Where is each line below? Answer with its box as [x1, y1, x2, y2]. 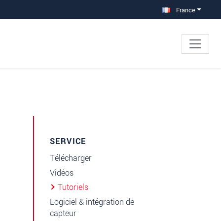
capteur [50, 207, 76, 219]
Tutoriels [58, 182, 88, 193]
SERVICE [50, 136, 86, 147]
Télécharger [50, 152, 92, 164]
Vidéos [50, 167, 74, 179]
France [174, 5, 195, 15]
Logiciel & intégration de [50, 196, 134, 208]
